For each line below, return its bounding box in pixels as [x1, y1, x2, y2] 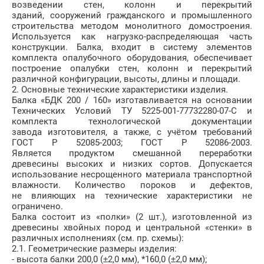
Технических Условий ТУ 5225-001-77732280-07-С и [12, 105, 252, 117]
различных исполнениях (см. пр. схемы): [12, 233, 184, 244]
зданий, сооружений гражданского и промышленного [12, 10, 252, 21]
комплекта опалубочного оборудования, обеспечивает [12, 52, 252, 64]
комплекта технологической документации [12, 116, 252, 127]
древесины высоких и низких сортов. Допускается [12, 159, 252, 170]
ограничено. [12, 201, 63, 212]
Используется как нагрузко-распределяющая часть [12, 31, 252, 42]
